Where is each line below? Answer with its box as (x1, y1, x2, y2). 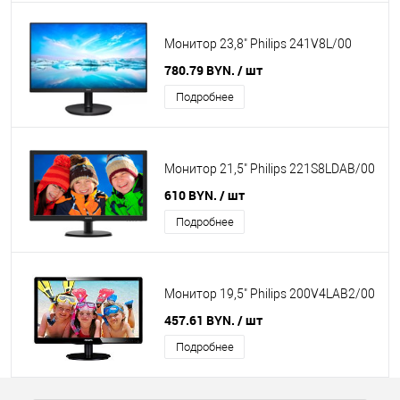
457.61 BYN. (164, 312, 237, 329)
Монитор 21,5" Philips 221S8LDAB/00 (164, 162, 375, 177)
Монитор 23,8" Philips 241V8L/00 (164, 37, 352, 52)
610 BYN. (164, 187, 220, 204)
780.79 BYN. (164, 62, 237, 79)
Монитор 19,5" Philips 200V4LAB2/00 (164, 287, 375, 302)
